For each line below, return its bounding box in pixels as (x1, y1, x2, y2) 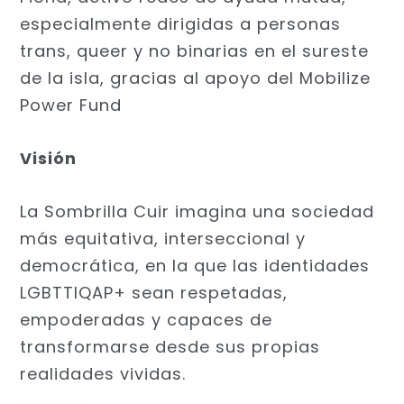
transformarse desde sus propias (20, 335, 321, 358)
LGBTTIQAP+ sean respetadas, (20, 280, 289, 304)
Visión (20, 147, 78, 170)
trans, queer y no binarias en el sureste (20, 40, 370, 63)
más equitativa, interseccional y (20, 226, 307, 250)
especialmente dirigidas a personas (20, 13, 342, 36)
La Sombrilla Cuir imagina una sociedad (20, 199, 375, 223)
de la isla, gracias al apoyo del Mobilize (20, 67, 372, 90)
